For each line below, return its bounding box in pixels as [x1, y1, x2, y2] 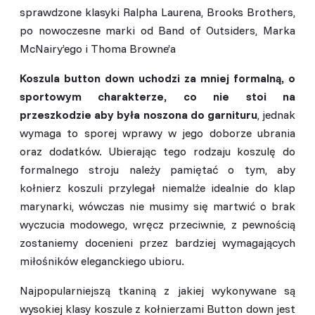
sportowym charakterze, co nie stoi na [20, 89, 295, 103]
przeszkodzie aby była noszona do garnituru [20, 107, 257, 122]
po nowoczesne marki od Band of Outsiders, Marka [20, 22, 295, 37]
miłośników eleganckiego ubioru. [20, 253, 184, 268]
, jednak [257, 107, 296, 122]
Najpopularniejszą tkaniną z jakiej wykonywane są [20, 283, 295, 297]
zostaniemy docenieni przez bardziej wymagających [20, 235, 295, 250]
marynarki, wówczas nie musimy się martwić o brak [20, 198, 295, 213]
